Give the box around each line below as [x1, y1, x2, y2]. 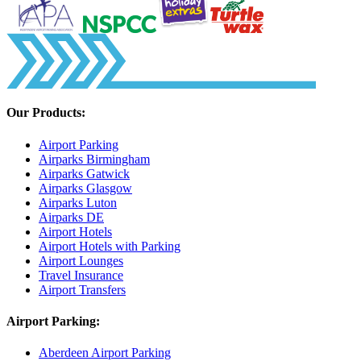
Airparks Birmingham [39, 151, 150, 166]
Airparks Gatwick [39, 166, 130, 180]
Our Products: [6, 106, 85, 120]
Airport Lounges [39, 253, 123, 268]
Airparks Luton [39, 195, 117, 210]
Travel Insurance [39, 268, 123, 282]
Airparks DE [39, 210, 104, 224]
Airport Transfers [39, 282, 126, 297]
